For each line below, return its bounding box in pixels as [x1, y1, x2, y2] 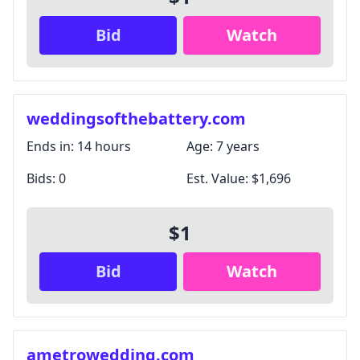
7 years [216, 137, 260, 155]
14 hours [77, 137, 131, 155]
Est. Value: [186, 170, 252, 187]
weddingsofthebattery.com [27, 108, 246, 129]
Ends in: [27, 137, 77, 155]
